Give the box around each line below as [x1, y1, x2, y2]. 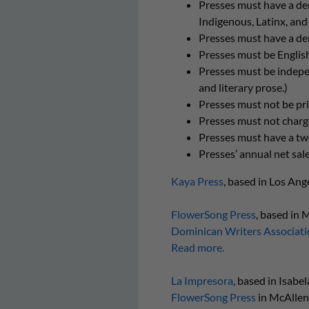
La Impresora [170, 274, 233, 287]
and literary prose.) [198, 81, 288, 94]
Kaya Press [170, 175, 223, 188]
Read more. [170, 241, 224, 254]
